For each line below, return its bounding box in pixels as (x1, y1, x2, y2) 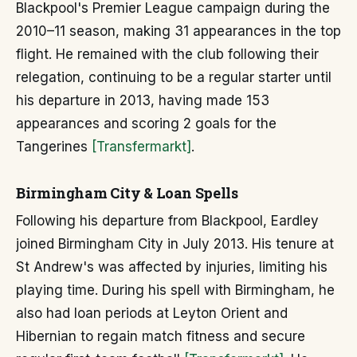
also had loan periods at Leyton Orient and (16, 305, 288, 321)
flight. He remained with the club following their (16, 46, 319, 62)
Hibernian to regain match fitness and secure (16, 328, 305, 344)
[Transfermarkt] (92, 139, 191, 155)
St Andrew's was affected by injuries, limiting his (16, 259, 328, 275)
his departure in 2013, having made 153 (16, 92, 269, 108)
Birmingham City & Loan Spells (16, 183, 238, 202)
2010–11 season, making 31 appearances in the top (16, 23, 341, 39)
